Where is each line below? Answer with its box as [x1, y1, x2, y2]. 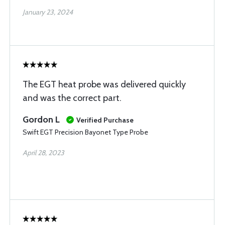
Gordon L [23, 114, 60, 125]
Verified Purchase [76, 116, 134, 125]
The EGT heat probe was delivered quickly [23, 79, 186, 90]
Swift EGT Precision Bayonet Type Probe [23, 128, 148, 137]
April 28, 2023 [23, 148, 64, 157]
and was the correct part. [23, 92, 122, 103]
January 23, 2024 [23, 8, 73, 17]
